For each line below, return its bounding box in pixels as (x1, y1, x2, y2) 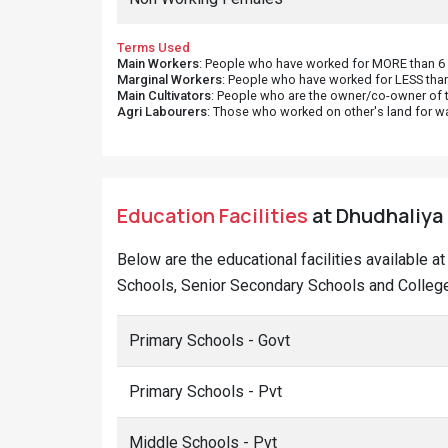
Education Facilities (117, 202, 308, 229)
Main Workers (117, 56, 199, 71)
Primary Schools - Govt (129, 331, 290, 350)
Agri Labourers (117, 104, 207, 119)
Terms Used (117, 40, 190, 55)
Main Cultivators (117, 88, 211, 103)
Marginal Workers (117, 72, 222, 87)
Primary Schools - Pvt (129, 382, 282, 401)
